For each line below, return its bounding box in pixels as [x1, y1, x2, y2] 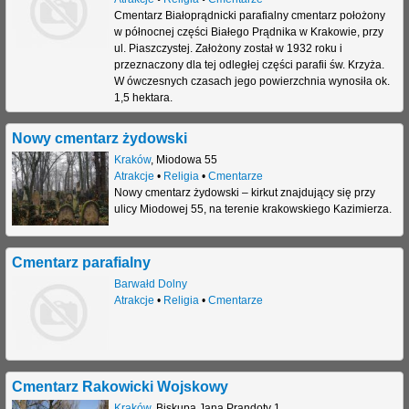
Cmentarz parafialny [12, 253, 151, 270]
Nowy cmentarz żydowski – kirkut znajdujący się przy [113, 185, 375, 199]
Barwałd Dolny [113, 277, 187, 290]
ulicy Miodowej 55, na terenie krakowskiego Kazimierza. [113, 202, 392, 215]
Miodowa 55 [155, 152, 217, 166]
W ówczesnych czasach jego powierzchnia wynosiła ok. [113, 74, 390, 88]
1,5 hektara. [113, 90, 173, 104]
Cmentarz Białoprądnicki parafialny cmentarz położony [113, 8, 385, 22]
